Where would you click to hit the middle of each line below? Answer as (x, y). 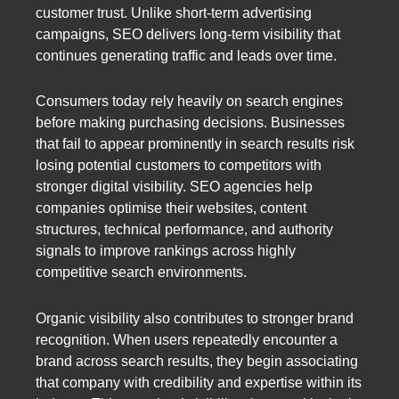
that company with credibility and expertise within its (199, 382)
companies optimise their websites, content (171, 208)
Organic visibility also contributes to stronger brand (195, 318)
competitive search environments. (141, 273)
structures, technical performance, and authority (184, 230)
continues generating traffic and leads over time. (186, 56)
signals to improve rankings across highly (166, 251)
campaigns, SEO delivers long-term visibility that (188, 35)
